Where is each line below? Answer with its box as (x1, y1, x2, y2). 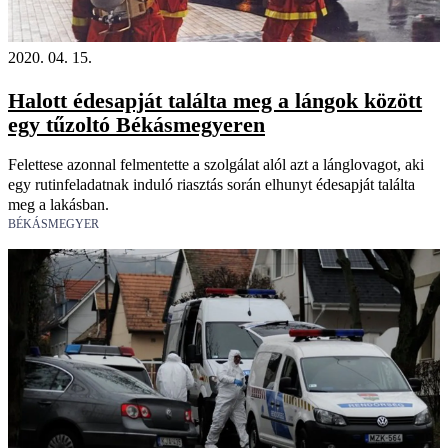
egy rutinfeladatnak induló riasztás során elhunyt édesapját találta (8, 175, 415, 193)
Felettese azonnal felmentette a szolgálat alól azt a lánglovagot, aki (8, 155, 424, 173)
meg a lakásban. (8, 195, 109, 213)
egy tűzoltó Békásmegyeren (8, 111, 265, 137)
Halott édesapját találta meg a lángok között (8, 87, 422, 113)
